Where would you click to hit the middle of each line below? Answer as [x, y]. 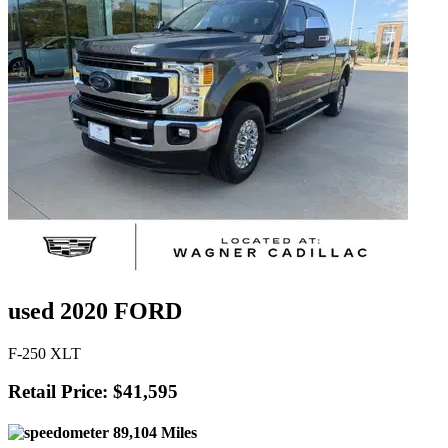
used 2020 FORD [95, 310]
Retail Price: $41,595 [93, 392]
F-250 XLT [44, 353]
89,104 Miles [153, 433]
